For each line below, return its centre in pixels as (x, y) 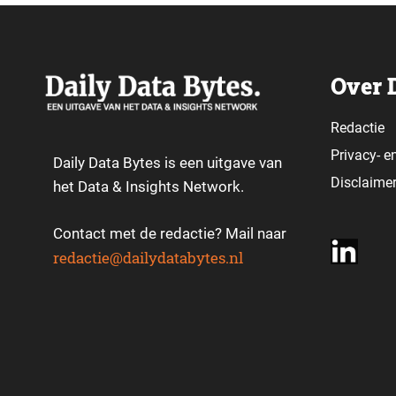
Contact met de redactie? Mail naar (170, 233)
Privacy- (355, 155)
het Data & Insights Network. (148, 187)
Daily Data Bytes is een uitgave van (168, 163)
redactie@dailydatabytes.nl (148, 257)
